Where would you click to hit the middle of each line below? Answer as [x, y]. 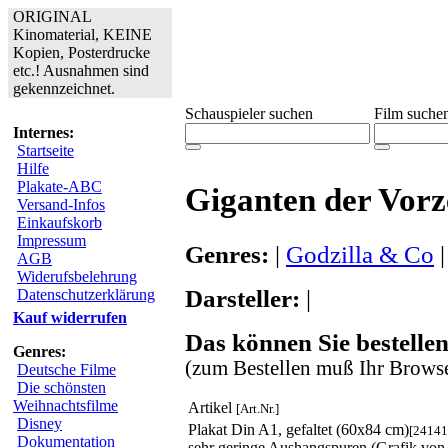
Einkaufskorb [59, 222]
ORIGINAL [52, 16]
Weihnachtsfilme [65, 405]
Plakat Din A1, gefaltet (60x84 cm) [298, 429]
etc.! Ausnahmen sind [81, 70]
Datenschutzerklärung [86, 294]
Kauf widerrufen [70, 317]
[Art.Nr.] [257, 408]
